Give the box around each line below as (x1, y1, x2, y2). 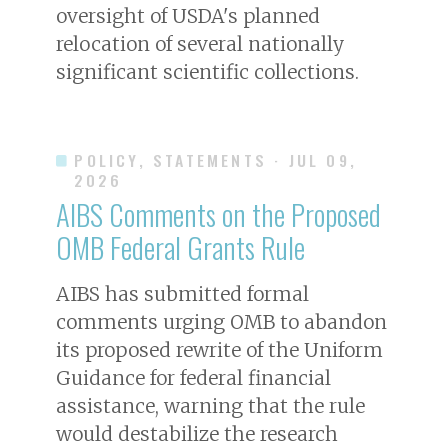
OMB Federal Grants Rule (56, 225, 305, 268)
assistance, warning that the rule (56, 393, 365, 418)
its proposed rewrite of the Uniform (56, 337, 383, 362)
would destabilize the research (56, 421, 338, 446)
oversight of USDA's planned (56, 3, 320, 28)
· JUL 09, (274, 147, 358, 172)
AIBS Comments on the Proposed (56, 192, 381, 235)
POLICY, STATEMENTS (74, 147, 267, 172)
